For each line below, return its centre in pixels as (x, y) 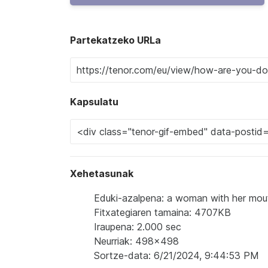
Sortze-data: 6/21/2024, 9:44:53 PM (176, 255)
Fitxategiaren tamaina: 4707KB (162, 212)
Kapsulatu (94, 102)
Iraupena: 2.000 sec (138, 227)
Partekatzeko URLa (115, 40)
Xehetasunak (102, 173)
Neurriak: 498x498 (136, 241)
